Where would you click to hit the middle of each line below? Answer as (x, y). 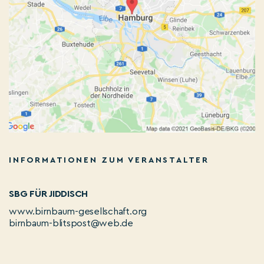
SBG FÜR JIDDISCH (49, 194)
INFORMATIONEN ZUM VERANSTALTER (109, 160)
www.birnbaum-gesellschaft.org (78, 211)
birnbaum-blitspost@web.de (71, 223)
